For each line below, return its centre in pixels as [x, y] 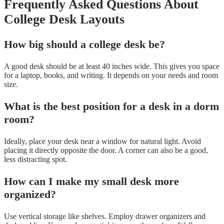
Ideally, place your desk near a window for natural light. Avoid [102, 141]
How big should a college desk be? [84, 44]
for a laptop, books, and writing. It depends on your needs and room [111, 75]
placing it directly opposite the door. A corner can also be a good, [106, 150]
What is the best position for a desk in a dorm [111, 106]
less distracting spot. [35, 159]
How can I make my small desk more [91, 181]
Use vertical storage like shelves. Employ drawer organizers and [105, 216]
